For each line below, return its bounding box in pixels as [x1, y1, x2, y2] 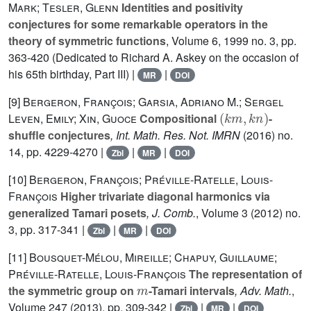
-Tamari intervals [148, 283, 235, 299]
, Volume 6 [166, 33, 218, 49]
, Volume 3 [196, 205, 248, 221]
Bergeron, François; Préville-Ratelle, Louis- [29, 171, 273, 188]
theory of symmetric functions [8, 33, 166, 49]
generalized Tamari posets [8, 205, 146, 221]
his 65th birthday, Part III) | [8, 66, 137, 83]
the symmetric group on [8, 283, 137, 299]
